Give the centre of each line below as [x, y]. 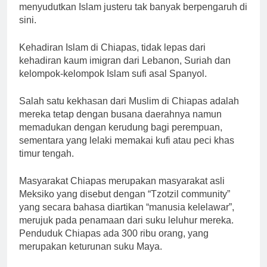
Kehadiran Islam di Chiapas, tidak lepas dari [112, 47]
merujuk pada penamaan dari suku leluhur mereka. [126, 220]
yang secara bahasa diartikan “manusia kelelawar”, [127, 207]
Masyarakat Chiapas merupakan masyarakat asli [122, 181]
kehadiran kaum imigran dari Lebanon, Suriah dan [125, 60]
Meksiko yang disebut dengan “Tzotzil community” [125, 194]
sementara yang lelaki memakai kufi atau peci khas [127, 140]
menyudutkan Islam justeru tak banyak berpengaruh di [133, 7]
